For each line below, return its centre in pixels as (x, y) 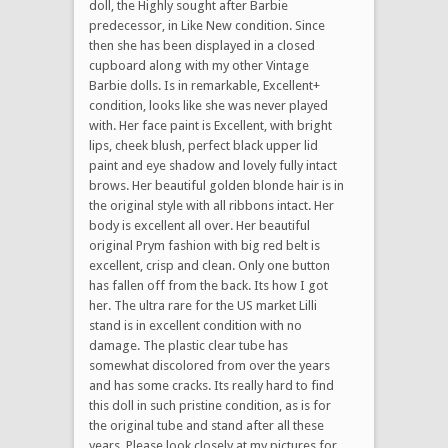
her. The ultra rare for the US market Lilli (203, 305)
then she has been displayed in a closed (202, 45)
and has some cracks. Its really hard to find (211, 385)
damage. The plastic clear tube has (188, 345)
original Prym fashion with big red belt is (204, 245)
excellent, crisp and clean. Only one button (209, 265)
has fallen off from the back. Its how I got (208, 285)
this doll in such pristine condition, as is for (210, 405)
